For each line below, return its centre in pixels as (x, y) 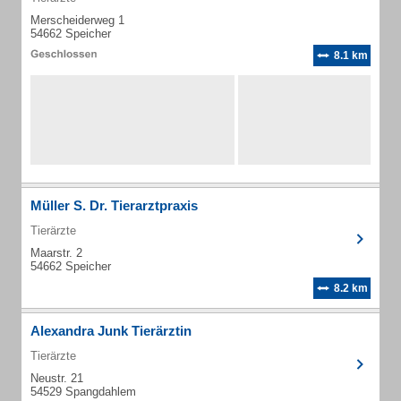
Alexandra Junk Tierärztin (111, 331)
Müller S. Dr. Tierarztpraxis (114, 205)
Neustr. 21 (57, 378)
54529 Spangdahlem (83, 392)
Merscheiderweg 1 (77, 20)
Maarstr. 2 (56, 253)
